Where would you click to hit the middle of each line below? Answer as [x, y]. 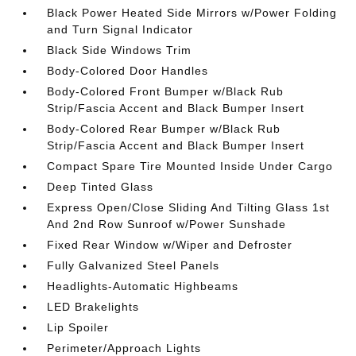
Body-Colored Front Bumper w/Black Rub [166, 91]
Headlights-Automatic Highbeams [143, 286]
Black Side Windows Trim [120, 50]
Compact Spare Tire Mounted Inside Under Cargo [190, 166]
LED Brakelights [93, 307]
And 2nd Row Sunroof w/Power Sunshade [167, 224]
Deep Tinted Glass [101, 187]
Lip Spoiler [78, 327]
